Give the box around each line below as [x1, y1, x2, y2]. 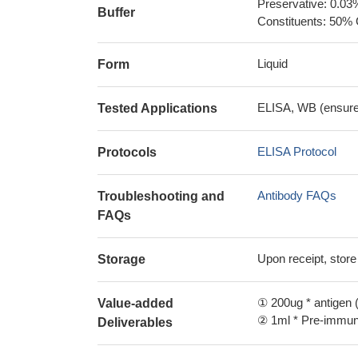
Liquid [257, 57, 288, 70]
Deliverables [97, 316, 173, 329]
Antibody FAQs [257, 189, 336, 202]
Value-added [97, 296, 173, 310]
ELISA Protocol [257, 145, 336, 158]
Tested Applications [97, 101, 217, 115]
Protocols [97, 145, 157, 159]
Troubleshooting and [97, 189, 225, 203]
